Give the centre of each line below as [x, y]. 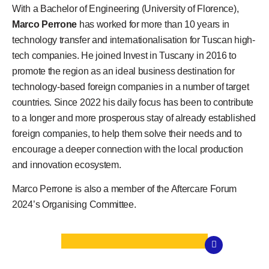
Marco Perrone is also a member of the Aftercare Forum [125, 189]
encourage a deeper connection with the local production [128, 149]
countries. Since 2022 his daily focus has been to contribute [133, 102]
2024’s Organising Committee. [74, 205]
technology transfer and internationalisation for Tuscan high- [134, 40]
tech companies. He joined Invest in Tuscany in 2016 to [124, 55]
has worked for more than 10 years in [154, 24]
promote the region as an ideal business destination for [123, 71]
